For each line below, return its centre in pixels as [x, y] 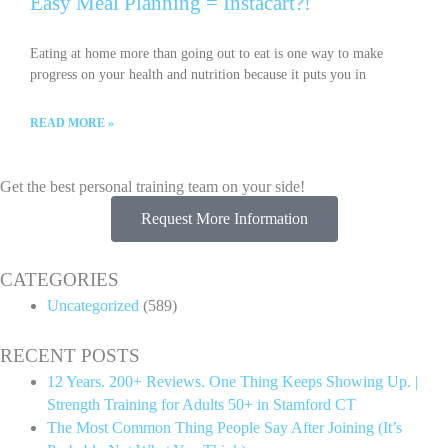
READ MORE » [72, 123]
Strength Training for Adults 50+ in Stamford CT [201, 404]
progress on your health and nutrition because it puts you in [198, 75]
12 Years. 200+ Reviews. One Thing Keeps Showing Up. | [232, 381]
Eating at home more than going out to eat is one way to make [206, 54]
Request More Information [224, 219]
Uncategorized [92, 306]
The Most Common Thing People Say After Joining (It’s [224, 427]
